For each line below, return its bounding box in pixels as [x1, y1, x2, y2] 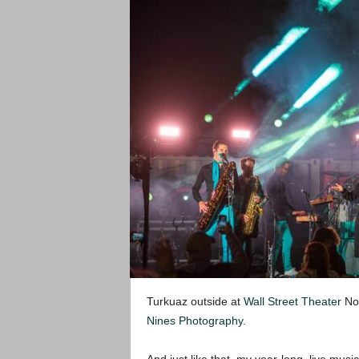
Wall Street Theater [243, 295, 341, 308]
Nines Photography [146, 314, 243, 327]
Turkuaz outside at [146, 295, 244, 308]
